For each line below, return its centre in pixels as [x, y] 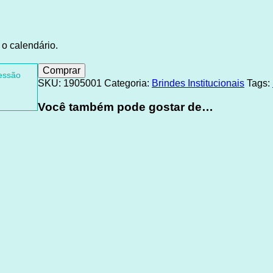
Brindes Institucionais [198, 83]
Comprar [62, 70]
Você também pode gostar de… [126, 107]
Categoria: [128, 83]
